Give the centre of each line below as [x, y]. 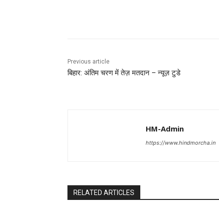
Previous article [88, 62]
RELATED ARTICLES [104, 193]
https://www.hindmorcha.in [181, 143]
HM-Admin [165, 129]
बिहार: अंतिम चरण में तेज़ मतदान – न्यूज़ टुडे [124, 73]
